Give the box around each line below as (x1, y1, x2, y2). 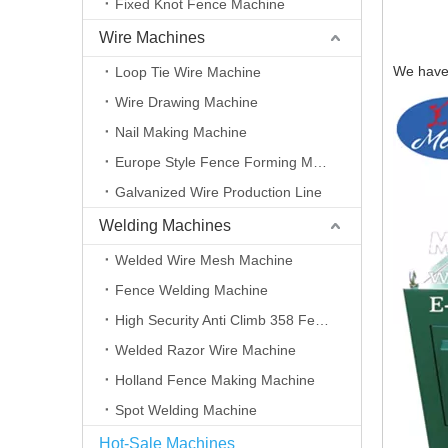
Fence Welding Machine (115, 282, 268, 298)
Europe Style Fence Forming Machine (313, 154, 327, 170)
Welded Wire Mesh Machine (115, 252, 293, 268)
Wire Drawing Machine (115, 94, 258, 110)
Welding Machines (99, 217, 231, 234)
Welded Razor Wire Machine (115, 342, 296, 358)
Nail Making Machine (115, 124, 247, 140)
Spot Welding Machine (115, 402, 257, 418)
